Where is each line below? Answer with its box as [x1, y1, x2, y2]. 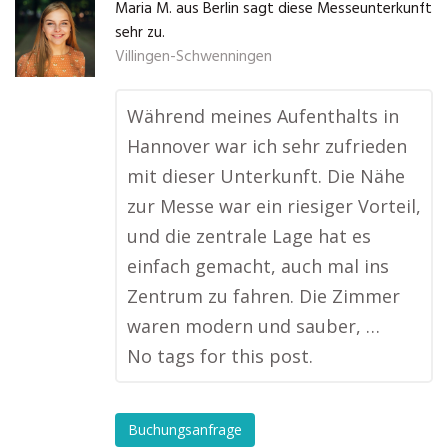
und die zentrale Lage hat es [127, 224, 371, 248]
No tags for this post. [127, 344, 313, 368]
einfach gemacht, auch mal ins [127, 254, 389, 278]
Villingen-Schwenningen [115, 45, 272, 69]
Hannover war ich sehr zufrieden [127, 134, 407, 158]
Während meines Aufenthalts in [127, 104, 399, 128]
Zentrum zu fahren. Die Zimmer [127, 284, 400, 308]
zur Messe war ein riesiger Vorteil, [127, 194, 421, 218]
